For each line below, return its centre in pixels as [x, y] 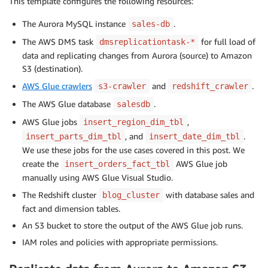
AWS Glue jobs [51, 122]
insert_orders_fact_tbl [117, 164]
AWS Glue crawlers [57, 86]
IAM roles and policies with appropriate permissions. [120, 242]
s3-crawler [122, 86]
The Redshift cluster [60, 195]
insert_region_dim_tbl [133, 122]
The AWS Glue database [68, 104]
